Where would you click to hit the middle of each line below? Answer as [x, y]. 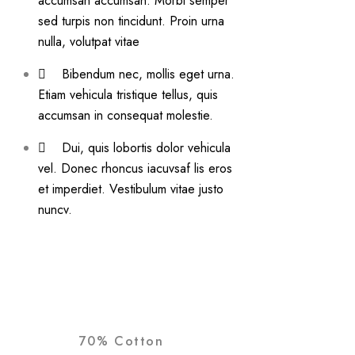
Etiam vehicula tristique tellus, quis [128, 95]
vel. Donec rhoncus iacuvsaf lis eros [135, 169]
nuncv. [55, 210]
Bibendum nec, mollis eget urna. [148, 74]
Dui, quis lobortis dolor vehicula [146, 148]
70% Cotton [121, 342]
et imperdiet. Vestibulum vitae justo [131, 189]
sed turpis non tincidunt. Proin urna [131, 21]
